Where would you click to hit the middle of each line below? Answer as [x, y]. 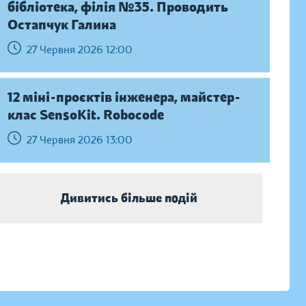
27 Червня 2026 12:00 [79, 50]
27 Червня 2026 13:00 [79, 140]
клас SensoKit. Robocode [85, 115]
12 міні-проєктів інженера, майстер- [124, 97]
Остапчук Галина [61, 25]
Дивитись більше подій [129, 198]
